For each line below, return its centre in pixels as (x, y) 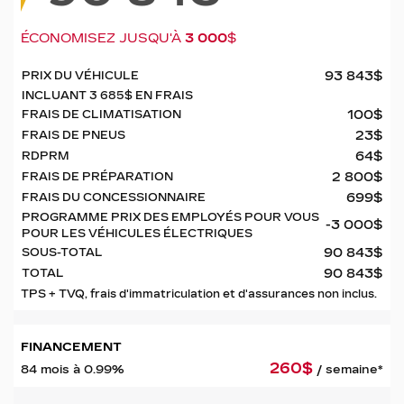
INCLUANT (55, 96)
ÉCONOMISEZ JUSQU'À (103, 38)
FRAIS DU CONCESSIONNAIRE (114, 197)
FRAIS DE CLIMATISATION (101, 115)
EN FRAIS (163, 96)
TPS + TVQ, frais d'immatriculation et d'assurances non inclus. (199, 294)
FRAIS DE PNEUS (73, 135)
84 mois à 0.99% (73, 369)
